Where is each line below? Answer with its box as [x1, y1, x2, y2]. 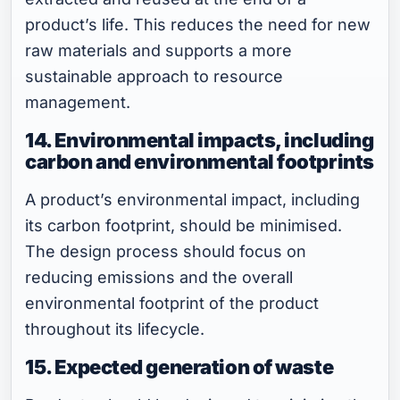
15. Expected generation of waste [25, 355, 334, 379]
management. [25, 93, 131, 112]
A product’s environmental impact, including [25, 190, 361, 210]
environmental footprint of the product [25, 294, 320, 313]
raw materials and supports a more [25, 41, 293, 61]
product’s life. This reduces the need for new [25, 15, 371, 35]
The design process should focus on [25, 242, 307, 262]
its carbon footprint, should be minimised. [25, 216, 343, 236]
